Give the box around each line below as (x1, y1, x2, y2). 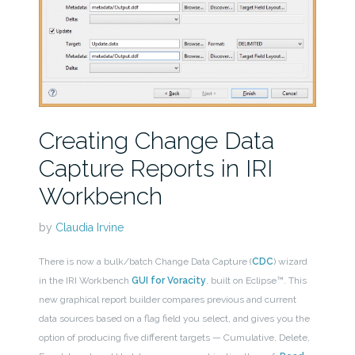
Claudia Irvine (55, 220, 124, 234)
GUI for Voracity (131, 274, 206, 286)
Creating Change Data (38, 126, 274, 155)
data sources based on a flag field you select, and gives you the (38, 312, 310, 324)
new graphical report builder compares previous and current (38, 293, 296, 305)
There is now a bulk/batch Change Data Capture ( (38, 255, 252, 267)
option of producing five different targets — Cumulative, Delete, (38, 331, 310, 343)
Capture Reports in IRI (38, 154, 273, 182)
